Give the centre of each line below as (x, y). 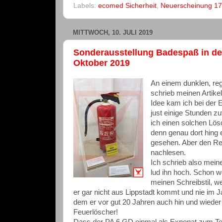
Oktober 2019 (102, 63)
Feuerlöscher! (96, 212)
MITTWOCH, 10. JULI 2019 (113, 33)
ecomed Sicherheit (127, 6)
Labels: (86, 6)
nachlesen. (168, 153)
